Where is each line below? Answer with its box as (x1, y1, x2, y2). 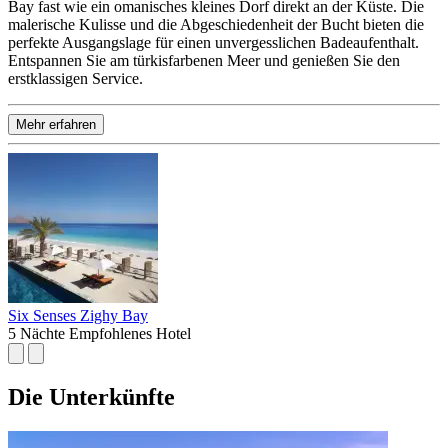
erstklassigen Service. (8, 69, 143, 87)
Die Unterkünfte (8, 383, 175, 410)
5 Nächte (8, 324, 65, 342)
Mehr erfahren (16, 116, 96, 132)
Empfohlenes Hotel (69, 324, 191, 342)
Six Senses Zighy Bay (8, 306, 148, 324)
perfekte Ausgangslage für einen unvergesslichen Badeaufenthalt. (8, 33, 419, 51)
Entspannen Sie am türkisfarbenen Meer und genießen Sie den (8, 51, 400, 69)
